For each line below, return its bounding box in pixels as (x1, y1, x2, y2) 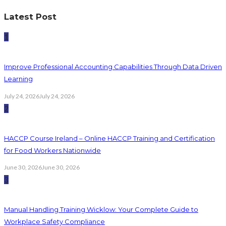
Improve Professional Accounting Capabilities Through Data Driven (4, 63, 222, 71)
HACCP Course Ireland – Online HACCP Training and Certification (4, 134, 215, 142)
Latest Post (4, 11, 56, 22)
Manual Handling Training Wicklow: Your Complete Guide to (4, 205, 198, 214)
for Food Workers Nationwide (4, 146, 101, 154)
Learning (4, 75, 33, 83)
